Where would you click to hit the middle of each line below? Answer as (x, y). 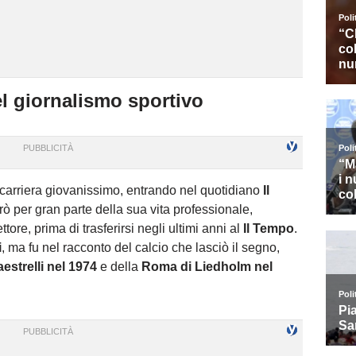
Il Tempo (269, 229)
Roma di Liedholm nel (207, 267)
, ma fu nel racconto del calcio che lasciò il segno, (141, 248)
